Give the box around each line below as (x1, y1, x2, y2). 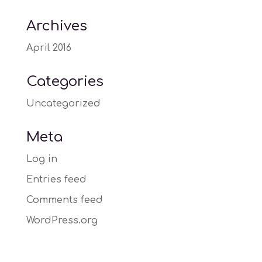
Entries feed (26, 174, 87, 185)
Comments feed (26, 195, 103, 205)
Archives (26, 18, 87, 34)
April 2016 (26, 43, 71, 53)
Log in (26, 154, 57, 164)
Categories (26, 74, 104, 89)
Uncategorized (26, 98, 101, 109)
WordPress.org (26, 215, 98, 226)
